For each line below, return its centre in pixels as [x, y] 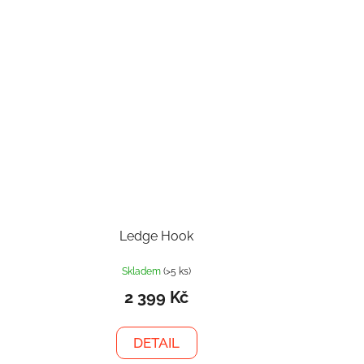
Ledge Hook [157, 236]
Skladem [143, 272]
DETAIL [157, 343]
